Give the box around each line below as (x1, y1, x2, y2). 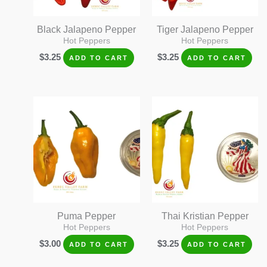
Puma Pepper (57, 210, 116, 221)
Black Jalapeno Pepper (37, 24, 136, 35)
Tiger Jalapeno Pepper (156, 24, 253, 35)
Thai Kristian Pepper (161, 210, 249, 221)
